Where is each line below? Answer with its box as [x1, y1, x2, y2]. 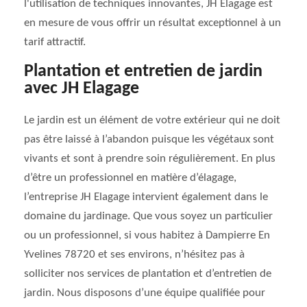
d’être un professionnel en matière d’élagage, [24, 172, 236, 184]
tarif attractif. [24, 36, 86, 48]
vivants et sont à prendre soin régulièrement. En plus [24, 153, 275, 164]
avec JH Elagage [24, 80, 139, 97]
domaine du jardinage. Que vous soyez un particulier [24, 210, 273, 222]
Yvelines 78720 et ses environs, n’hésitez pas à [24, 249, 245, 260]
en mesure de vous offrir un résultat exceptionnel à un [24, 17, 281, 29]
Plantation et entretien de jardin [24, 63, 262, 80]
